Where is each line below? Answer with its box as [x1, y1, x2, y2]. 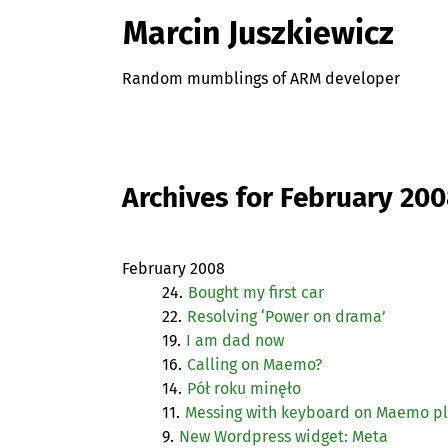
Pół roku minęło [187, 379, 301, 399]
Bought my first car [188, 283, 324, 303]
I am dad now [186, 331, 284, 351]
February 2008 [122, 259, 225, 279]
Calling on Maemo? [187, 355, 322, 375]
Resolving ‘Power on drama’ [187, 307, 386, 327]
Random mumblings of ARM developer [122, 68, 400, 88]
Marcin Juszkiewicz [123, 14, 394, 53]
